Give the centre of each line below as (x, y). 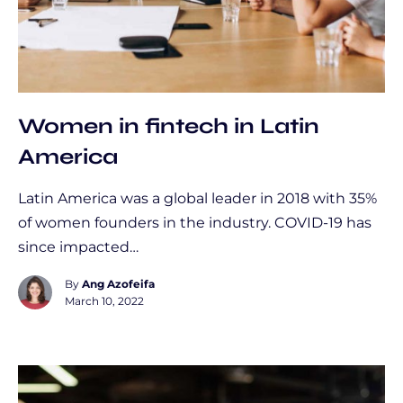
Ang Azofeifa (118, 284)
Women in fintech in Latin (169, 125)
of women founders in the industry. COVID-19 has (195, 223)
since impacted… (78, 247)
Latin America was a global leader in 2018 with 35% (197, 198)
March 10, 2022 (104, 301)
